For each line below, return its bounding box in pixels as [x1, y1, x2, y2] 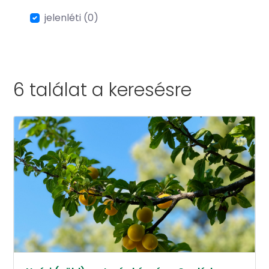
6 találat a [13, 77, 109, 103]
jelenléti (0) [44, 11, 98, 25]
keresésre [109, 77, 192, 103]
